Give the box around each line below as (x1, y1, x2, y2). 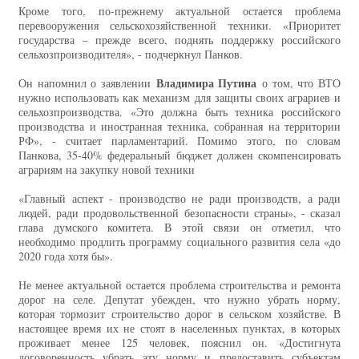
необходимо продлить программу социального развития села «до (18, 234, 341, 250)
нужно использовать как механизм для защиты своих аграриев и (18, 90, 341, 106)
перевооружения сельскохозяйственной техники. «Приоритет (18, 18, 341, 34)
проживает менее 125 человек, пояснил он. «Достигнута (18, 335, 341, 351)
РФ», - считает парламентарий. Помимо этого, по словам (18, 133, 341, 149)
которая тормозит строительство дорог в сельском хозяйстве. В (18, 306, 341, 322)
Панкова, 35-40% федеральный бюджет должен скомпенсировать (18, 147, 341, 163)
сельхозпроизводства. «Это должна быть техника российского (18, 104, 341, 120)
